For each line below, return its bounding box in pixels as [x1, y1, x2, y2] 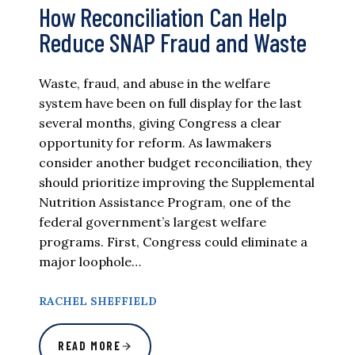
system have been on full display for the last [39, 94, 302, 111]
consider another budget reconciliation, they [39, 154, 311, 170]
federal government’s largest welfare [39, 213, 266, 230]
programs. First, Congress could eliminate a [39, 233, 307, 250]
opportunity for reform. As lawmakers [39, 134, 272, 151]
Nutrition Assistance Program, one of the [39, 193, 291, 210]
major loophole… [39, 253, 141, 269]
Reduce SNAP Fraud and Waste [39, 26, 307, 57]
